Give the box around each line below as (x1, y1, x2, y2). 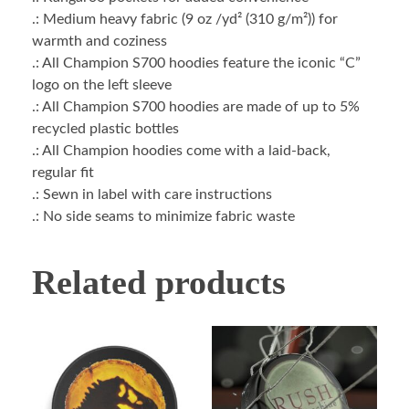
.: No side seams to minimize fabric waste (32, 209, 295, 225)
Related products (32, 263, 286, 302)
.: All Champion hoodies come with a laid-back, (32, 143, 330, 159)
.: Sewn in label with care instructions (32, 187, 272, 203)
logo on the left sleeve (32, 78, 172, 93)
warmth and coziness (32, 34, 167, 49)
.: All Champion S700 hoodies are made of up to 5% (32, 100, 360, 115)
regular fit (32, 165, 94, 181)
